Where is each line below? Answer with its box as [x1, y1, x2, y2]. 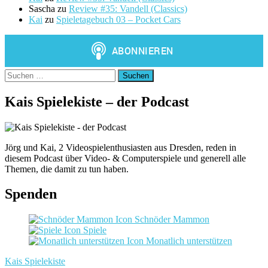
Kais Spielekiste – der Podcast [5, 93, 189, 109]
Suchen [4, 68, 32, 79]
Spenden [5, 186, 57, 202]
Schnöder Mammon [132, 214, 209, 225]
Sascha [29, 3, 55, 14]
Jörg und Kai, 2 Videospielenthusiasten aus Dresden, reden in [5, 142, 236, 153]
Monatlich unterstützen [144, 236, 232, 246]
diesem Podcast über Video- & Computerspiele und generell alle [5, 153, 246, 163]
